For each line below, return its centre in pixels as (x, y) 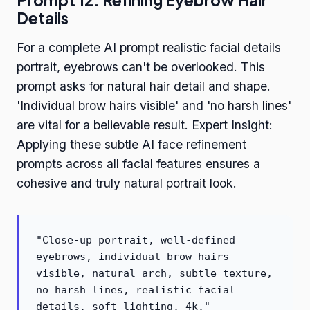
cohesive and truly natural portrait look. (127, 183)
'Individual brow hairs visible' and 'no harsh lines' (154, 106)
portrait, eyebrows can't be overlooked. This (141, 67)
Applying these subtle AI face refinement (131, 145)
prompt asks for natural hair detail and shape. (144, 86)
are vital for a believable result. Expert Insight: (145, 125)
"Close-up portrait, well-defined (136, 240)
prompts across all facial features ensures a (138, 164)
